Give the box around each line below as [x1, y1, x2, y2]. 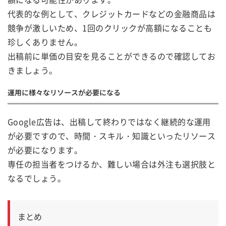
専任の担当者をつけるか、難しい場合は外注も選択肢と [8, 158, 215, 171]
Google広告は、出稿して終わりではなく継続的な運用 [8, 116, 211, 128]
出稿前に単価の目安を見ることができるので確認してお [8, 50, 215, 63]
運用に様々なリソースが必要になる [8, 87, 121, 98]
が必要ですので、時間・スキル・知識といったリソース [8, 130, 215, 142]
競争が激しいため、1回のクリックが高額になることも [8, 22, 212, 34]
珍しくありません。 [8, 36, 83, 48]
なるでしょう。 [8, 172, 66, 185]
